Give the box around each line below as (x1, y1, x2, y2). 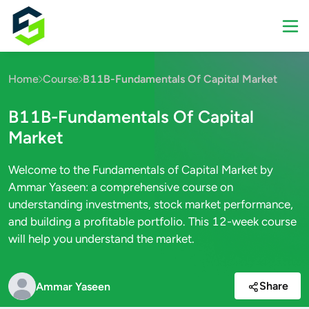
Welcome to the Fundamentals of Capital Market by (8, 163, 273, 177)
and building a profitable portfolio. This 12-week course (8, 215, 297, 228)
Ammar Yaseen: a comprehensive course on (8, 180, 233, 194)
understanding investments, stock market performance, (8, 197, 293, 211)
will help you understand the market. (8, 232, 195, 246)
